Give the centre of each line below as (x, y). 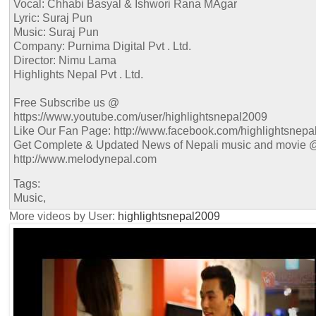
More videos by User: (63, 217)
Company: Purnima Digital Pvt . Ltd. (102, 46)
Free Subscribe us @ (66, 102)
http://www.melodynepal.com (85, 159)
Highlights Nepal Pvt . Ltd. (78, 74)
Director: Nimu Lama (65, 60)
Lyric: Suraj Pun (53, 18)
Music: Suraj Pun (56, 32)
